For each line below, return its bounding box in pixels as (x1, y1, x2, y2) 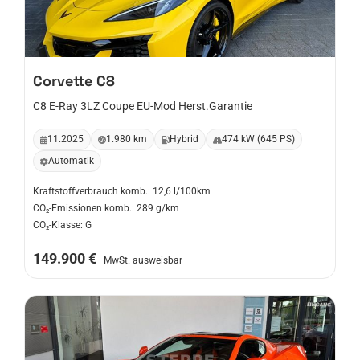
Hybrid (170, 133, 198, 145)
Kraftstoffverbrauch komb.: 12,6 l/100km (33, 186, 211, 197)
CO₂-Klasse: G (33, 219, 92, 231)
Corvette (33, 72, 92, 90)
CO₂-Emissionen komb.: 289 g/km (33, 202, 179, 214)
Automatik (48, 155, 94, 166)
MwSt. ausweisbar (104, 255, 182, 266)
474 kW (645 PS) (222, 133, 295, 145)
